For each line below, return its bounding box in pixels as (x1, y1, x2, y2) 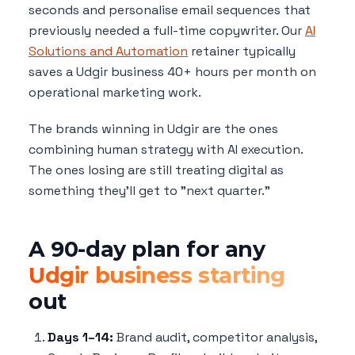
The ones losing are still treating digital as (29, 162, 284, 178)
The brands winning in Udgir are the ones (29, 120, 278, 137)
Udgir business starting (29, 262, 285, 288)
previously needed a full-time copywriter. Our (29, 22, 305, 39)
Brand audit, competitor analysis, (113, 329, 317, 345)
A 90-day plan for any (29, 236, 265, 262)
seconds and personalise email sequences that (29, 2, 311, 18)
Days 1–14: (48, 329, 113, 345)
